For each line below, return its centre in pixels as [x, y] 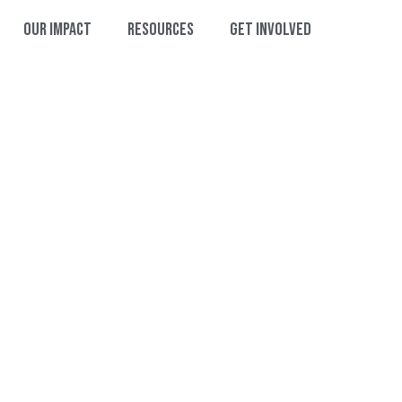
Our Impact [58, 30]
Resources [161, 30]
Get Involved [271, 30]
